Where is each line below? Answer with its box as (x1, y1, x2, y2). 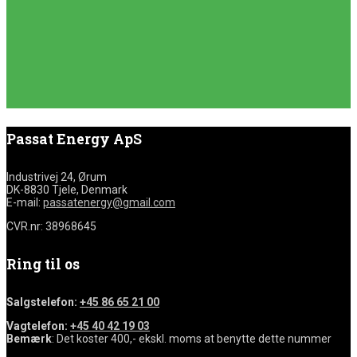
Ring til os (6, 254, 80, 273)
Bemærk (6, 331, 52, 345)
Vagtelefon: (6, 319, 70, 332)
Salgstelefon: (6, 295, 80, 308)
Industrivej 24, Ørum (6, 171, 107, 184)
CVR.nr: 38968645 (6, 220, 96, 233)
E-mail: (6, 196, 43, 210)
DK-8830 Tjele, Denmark (6, 183, 127, 197)
